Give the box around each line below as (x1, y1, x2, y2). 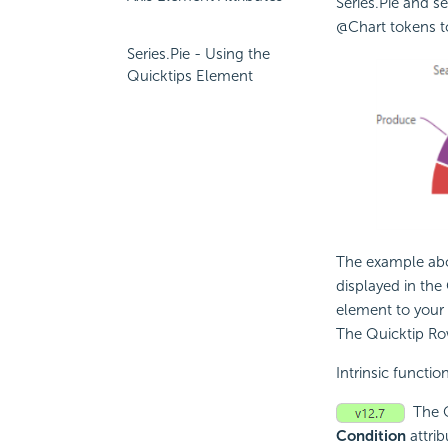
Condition (335, 426, 406, 445)
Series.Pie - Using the (127, 45, 270, 63)
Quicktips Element (127, 67, 253, 85)
